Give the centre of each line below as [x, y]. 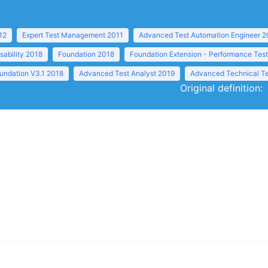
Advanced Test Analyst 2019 [127, 73]
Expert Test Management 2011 [73, 35]
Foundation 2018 [86, 54]
